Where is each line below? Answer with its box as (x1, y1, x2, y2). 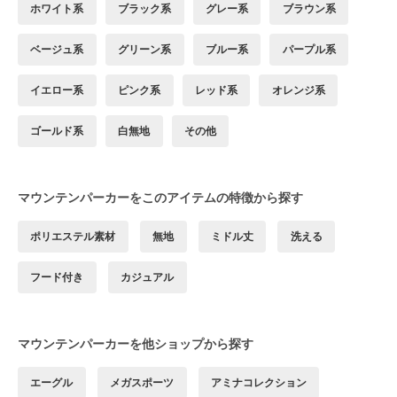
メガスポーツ (110, 376, 175, 390)
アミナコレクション (210, 376, 307, 390)
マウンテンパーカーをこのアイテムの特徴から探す (18, 190, 303, 206)
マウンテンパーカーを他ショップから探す (18, 336, 253, 352)
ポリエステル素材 (30, 230, 116, 244)
